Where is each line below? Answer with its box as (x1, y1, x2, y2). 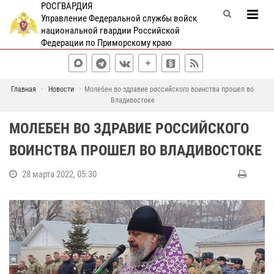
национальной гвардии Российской (40, 25, 180, 36)
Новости (48, 85, 74, 94)
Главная (11, 85, 36, 94)
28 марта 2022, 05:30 (22, 169, 97, 180)
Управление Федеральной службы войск (40, 13, 197, 24)
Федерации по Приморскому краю (40, 37, 172, 48)
